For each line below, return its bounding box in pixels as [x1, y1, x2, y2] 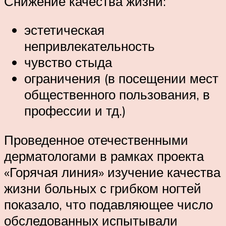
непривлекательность [24, 38, 155, 54]
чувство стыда [24, 54, 112, 71]
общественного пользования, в [24, 86, 210, 103]
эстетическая [24, 22, 104, 38]
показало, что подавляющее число [4, 196, 213, 212]
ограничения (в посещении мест [24, 70, 218, 87]
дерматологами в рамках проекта [4, 147, 204, 164]
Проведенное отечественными [4, 131, 188, 148]
